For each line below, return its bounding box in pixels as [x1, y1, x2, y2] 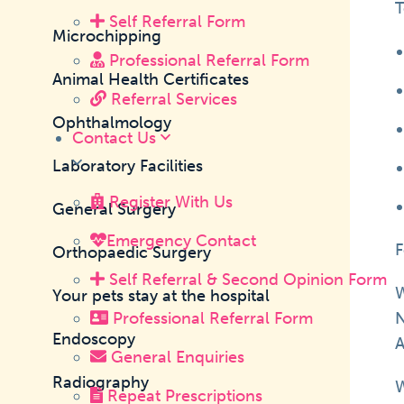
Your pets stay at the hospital [52, 286, 271, 306]
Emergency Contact [106, 230, 256, 251]
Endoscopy [52, 329, 136, 349]
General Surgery [52, 199, 177, 219]
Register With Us [104, 191, 233, 212]
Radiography [52, 372, 150, 392]
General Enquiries [106, 346, 244, 367]
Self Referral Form [104, 11, 245, 32]
